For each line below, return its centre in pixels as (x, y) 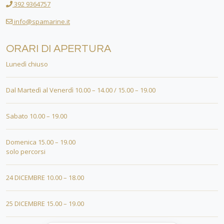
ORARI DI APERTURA (58, 49)
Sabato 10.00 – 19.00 (36, 116)
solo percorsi (26, 151)
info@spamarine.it (41, 21)
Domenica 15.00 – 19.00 (41, 142)
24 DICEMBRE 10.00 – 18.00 (45, 177)
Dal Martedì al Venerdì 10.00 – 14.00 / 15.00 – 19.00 (81, 90)
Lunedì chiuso (27, 64)
